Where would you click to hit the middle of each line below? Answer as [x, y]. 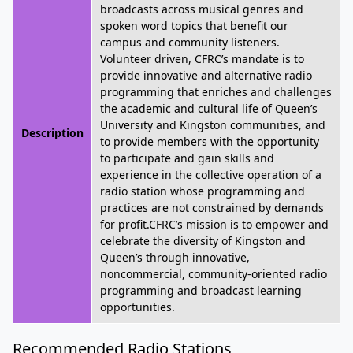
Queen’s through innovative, [175, 257]
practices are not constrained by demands [212, 208]
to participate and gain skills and [187, 158]
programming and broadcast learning [201, 290]
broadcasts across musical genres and [202, 9]
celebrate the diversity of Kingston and [203, 241]
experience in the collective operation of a [211, 175]
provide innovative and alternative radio [206, 75]
